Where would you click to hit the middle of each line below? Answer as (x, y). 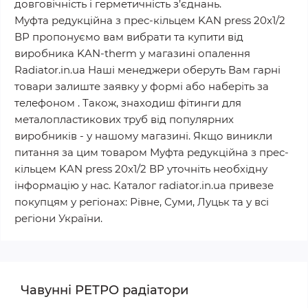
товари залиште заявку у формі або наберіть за (142, 86)
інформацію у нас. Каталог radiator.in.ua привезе (144, 185)
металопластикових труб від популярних (124, 119)
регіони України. (58, 218)
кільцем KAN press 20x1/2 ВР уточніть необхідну (141, 169)
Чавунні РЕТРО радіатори (104, 290)
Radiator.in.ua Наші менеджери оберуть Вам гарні (147, 70)
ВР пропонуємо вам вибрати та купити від (129, 37)
